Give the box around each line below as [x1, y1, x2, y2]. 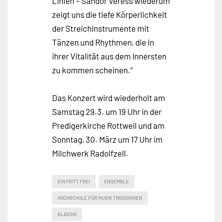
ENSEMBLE [104, 178, 129, 184]
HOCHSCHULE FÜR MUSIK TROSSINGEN [57, 194, 142, 201]
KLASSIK [57, 211, 77, 217]
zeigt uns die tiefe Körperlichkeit [52, 9, 167, 19]
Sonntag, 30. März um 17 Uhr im [52, 134, 163, 144]
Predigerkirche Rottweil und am [52, 120, 165, 130]
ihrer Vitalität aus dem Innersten [52, 51, 166, 61]
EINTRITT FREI [57, 178, 90, 184]
